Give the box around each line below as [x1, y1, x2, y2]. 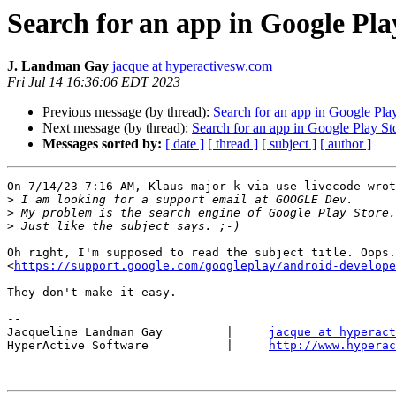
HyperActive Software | [7, 339, 269, 353]
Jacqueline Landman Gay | [7, 325, 269, 339]
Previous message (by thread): [42, 104, 213, 120]
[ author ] [320, 136, 371, 152]
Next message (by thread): [42, 120, 192, 136]
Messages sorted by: [42, 136, 162, 152]
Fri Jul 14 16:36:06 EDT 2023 [7, 74, 180, 90]
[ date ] [165, 136, 204, 152]
